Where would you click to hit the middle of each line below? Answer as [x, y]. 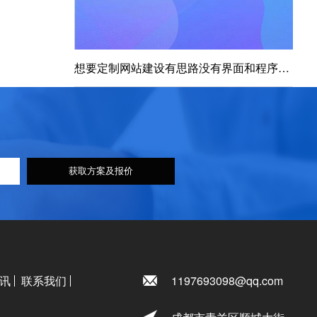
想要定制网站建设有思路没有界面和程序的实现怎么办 [284, 67]
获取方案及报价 [101, 171]
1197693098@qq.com [227, 281]
